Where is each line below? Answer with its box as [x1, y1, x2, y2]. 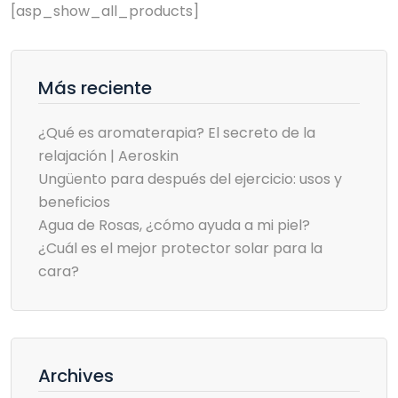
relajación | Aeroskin [38, 146, 179, 166]
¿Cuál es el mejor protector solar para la [38, 238, 322, 259]
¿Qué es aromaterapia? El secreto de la [38, 123, 315, 143]
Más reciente [38, 76, 152, 100]
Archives [38, 363, 114, 388]
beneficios [38, 192, 110, 212]
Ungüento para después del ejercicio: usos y [38, 169, 342, 189]
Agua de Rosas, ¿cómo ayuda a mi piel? [38, 215, 310, 235]
